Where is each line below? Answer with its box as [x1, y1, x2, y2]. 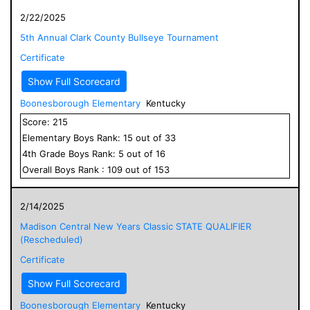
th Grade [28, 147, 69, 159]
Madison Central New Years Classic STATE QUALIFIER [20, 220, 251, 232]
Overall [22, 163, 55, 175]
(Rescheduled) [20, 233, 83, 245]
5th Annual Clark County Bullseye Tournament [20, 31, 219, 43]
